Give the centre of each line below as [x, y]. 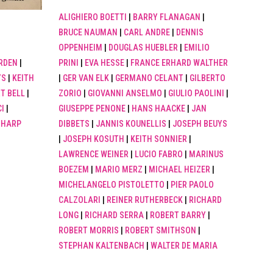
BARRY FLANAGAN [167, 17]
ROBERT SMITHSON [161, 231]
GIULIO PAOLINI [197, 94]
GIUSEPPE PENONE [92, 109]
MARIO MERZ [119, 170]
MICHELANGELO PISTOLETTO [112, 185]
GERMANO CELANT [150, 78]
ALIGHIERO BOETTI [93, 17]
